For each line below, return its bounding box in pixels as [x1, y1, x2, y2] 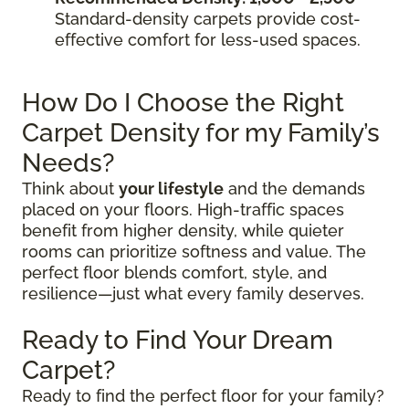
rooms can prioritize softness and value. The [22, 242, 366, 262]
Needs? [22, 148, 114, 179]
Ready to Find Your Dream [22, 325, 333, 356]
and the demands [224, 179, 365, 199]
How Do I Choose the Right [22, 88, 344, 119]
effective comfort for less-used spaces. [55, 30, 361, 50]
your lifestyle [119, 179, 224, 199]
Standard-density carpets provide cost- [55, 9, 361, 29]
